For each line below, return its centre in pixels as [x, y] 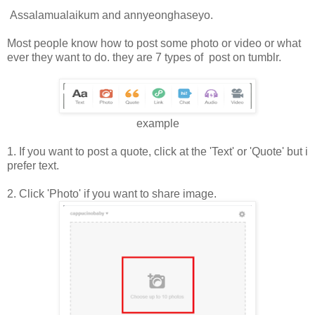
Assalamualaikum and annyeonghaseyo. [110, 15]
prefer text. [33, 166]
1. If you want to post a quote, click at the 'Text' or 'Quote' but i [157, 152]
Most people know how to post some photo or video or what [154, 44]
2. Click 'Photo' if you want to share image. [113, 194]
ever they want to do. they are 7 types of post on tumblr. [144, 58]
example [157, 124]
